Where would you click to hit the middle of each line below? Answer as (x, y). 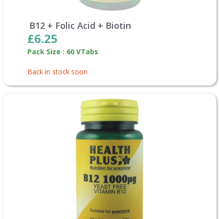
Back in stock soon (57, 71)
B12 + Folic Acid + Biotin (80, 25)
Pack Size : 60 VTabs (63, 51)
